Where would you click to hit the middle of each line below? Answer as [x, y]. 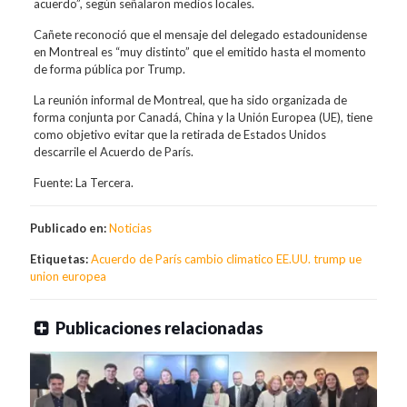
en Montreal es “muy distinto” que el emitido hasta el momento [199, 51]
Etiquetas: [60, 258]
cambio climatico [229, 258]
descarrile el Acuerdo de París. [113, 151]
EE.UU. [293, 258]
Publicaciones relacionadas [159, 328]
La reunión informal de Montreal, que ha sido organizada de [190, 99]
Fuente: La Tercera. [83, 182]
